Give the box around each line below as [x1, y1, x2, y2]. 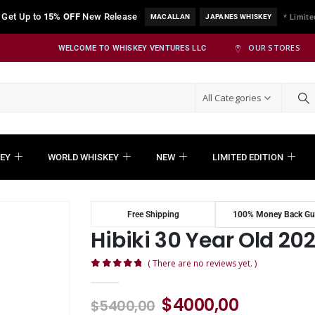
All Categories [202, 91, 262, 105]
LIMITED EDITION [212, 151, 283, 162]
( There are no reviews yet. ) [148, 257, 257, 270]
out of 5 [98, 271, 152, 281]
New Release [79, 11, 138, 22]
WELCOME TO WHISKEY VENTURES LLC [58, 43, 207, 53]
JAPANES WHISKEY [205, 12, 272, 20]
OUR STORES [248, 42, 300, 53]
